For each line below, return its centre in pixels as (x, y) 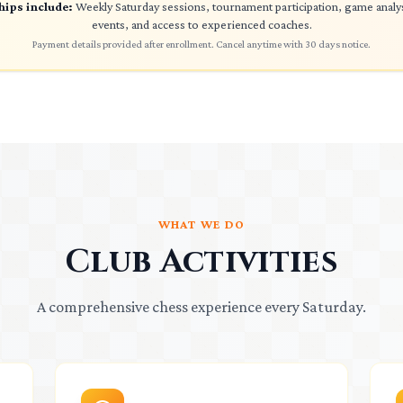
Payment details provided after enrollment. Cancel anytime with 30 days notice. (201, 44)
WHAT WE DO (201, 224)
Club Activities (201, 262)
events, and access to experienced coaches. (201, 24)
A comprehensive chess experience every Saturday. (201, 307)
